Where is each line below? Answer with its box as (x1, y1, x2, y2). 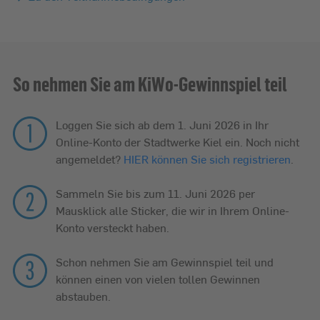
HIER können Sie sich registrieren (124, 150, 291, 167)
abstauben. (56, 287, 111, 304)
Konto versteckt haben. (56, 219, 169, 236)
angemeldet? (56, 150, 124, 167)
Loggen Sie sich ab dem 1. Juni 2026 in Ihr (56, 116, 269, 133)
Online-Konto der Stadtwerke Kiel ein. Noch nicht (56, 133, 299, 150)
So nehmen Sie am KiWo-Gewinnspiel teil (13, 71, 287, 96)
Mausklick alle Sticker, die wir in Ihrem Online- (56, 201, 289, 219)
